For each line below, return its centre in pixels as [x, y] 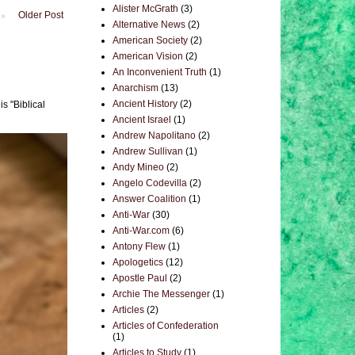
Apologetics [138, 262]
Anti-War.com [141, 231]
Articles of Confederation [166, 326]
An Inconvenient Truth [160, 72]
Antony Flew [139, 246]
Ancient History [145, 104]
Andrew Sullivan [148, 151]
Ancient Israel [142, 120]
